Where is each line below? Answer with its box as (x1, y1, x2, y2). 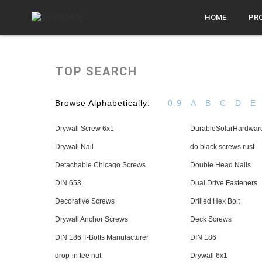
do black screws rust (190, 143, 255, 151)
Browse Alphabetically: (55, 98, 151, 108)
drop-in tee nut (55, 251, 102, 260)
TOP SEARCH (55, 64, 138, 78)
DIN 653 (55, 179, 82, 187)
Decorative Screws (55, 197, 115, 205)
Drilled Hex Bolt (190, 197, 240, 205)
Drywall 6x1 (190, 251, 228, 260)
